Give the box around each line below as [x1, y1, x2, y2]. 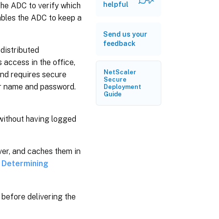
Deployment [104, 83, 141, 90]
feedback [103, 40, 135, 47]
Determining [1, 158, 48, 168]
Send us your [103, 30, 147, 38]
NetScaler [104, 68, 136, 76]
